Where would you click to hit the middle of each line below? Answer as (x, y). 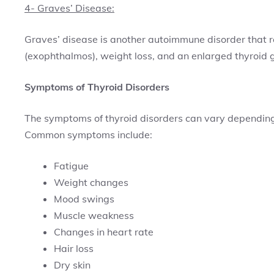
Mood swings (84, 199)
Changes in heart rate (104, 232)
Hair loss (74, 248)
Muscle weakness (94, 215)
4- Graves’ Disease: (69, 8)
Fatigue (71, 166)
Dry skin (72, 265)
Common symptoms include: (88, 135)
